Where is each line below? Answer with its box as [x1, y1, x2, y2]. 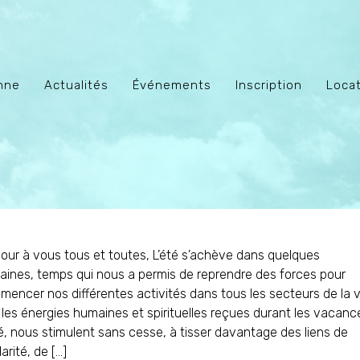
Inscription [235, 78, 302, 92]
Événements [133, 78, 211, 92]
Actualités [44, 78, 108, 92]
